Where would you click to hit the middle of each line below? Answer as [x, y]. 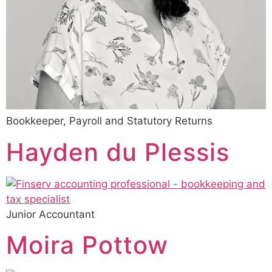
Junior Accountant [50, 214]
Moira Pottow [87, 245]
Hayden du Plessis [118, 152]
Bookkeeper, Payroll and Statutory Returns [109, 121]
